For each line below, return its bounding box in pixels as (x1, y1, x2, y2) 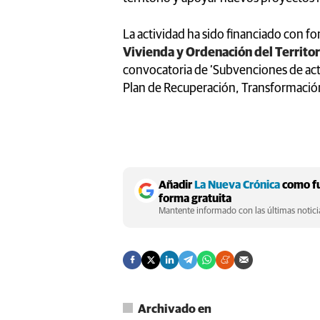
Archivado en (138, 303, 211, 316)
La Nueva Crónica (194, 179, 280, 191)
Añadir (159, 179, 194, 191)
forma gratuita (159, 192, 231, 204)
